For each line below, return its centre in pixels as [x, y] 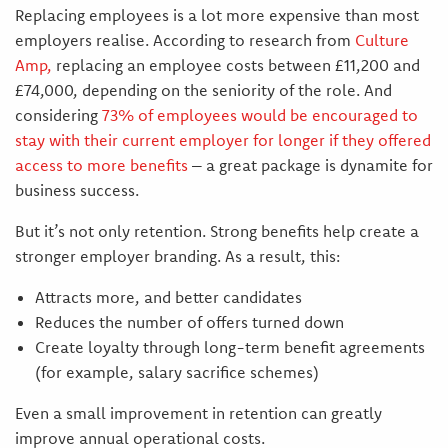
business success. [76, 190]
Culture [379, 40]
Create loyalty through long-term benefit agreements [229, 347]
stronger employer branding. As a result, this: [177, 256]
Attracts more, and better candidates [168, 297]
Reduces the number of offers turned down [189, 322]
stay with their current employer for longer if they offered [222, 140]
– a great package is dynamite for [310, 165]
